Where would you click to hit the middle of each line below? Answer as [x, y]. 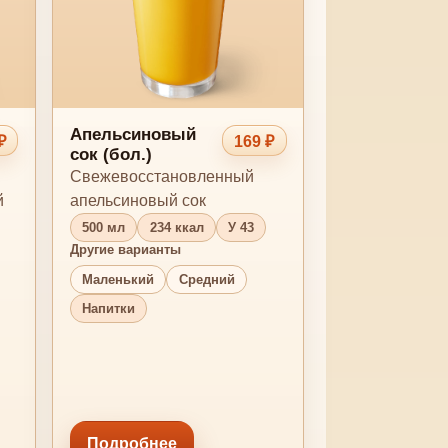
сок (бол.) [111, 155]
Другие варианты [125, 250]
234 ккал [176, 228]
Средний [206, 279]
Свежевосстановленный [162, 177]
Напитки [109, 308]
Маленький [118, 279]
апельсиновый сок [138, 201]
